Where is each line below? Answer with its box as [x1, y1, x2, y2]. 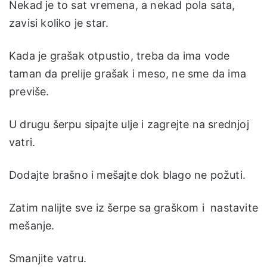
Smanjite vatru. [9, 252, 86, 265]
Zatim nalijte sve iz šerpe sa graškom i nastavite [9, 201, 259, 214]
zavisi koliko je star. [9, 16, 109, 29]
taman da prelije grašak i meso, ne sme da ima [9, 67, 247, 80]
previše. [9, 85, 49, 98]
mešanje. [9, 219, 55, 232]
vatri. [9, 135, 36, 148]
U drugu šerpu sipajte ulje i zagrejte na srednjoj [9, 117, 249, 131]
